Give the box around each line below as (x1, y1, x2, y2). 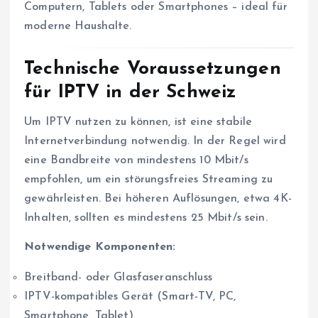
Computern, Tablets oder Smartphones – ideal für (24, 1, 287, 13)
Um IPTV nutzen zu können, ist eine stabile (24, 116, 252, 128)
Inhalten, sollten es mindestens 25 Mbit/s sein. (24, 212, 268, 224)
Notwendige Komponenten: (24, 241, 176, 253)
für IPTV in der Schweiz (24, 82, 237, 102)
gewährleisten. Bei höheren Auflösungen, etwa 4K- (24, 193, 292, 205)
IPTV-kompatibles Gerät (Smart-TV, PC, (24, 291, 236, 303)
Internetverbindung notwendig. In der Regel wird (24, 136, 286, 148)
